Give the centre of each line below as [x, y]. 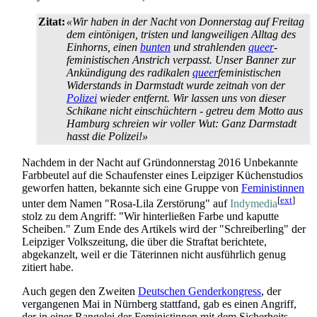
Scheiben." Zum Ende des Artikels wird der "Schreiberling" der [164, 229]
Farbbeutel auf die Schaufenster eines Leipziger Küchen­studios [162, 175]
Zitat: [52, 22]
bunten [155, 47]
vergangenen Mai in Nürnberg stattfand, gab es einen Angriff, [159, 304]
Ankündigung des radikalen [129, 73]
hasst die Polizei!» [107, 137]
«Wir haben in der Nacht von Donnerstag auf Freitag [185, 22]
